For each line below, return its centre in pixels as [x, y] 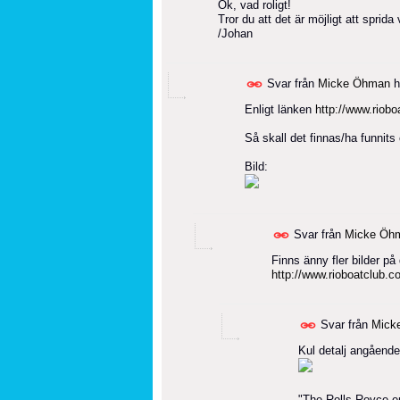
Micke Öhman [354, 83]
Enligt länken [280, 109]
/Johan [235, 33]
